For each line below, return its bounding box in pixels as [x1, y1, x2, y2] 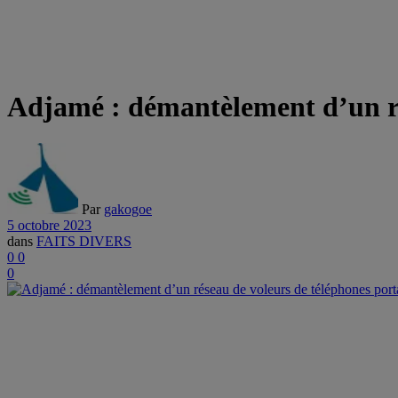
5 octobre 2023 [7, 217, 92, 233]
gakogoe [104, 201, 152, 217]
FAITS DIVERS [36, 233, 131, 249]
